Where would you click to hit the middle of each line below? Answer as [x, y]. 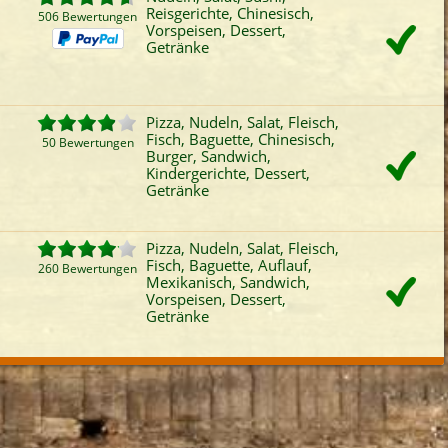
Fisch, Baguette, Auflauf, [229, 265]
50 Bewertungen [87, 142]
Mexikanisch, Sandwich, [228, 282]
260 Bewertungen [87, 268]
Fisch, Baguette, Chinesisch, [240, 139]
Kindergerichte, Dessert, [228, 173]
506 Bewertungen [87, 16]
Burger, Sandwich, [208, 156]
